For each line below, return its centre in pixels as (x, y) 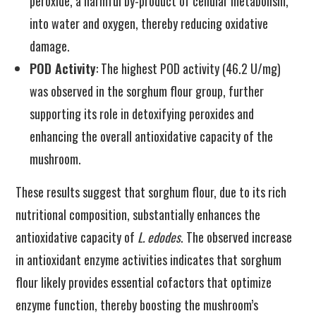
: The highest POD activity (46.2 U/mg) (189, 68)
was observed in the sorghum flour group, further (147, 91)
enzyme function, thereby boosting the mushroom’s (137, 305)
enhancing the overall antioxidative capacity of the (152, 136)
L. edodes (159, 237)
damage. (50, 46)
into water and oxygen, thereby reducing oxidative (149, 23)
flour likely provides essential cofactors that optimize (144, 282)
